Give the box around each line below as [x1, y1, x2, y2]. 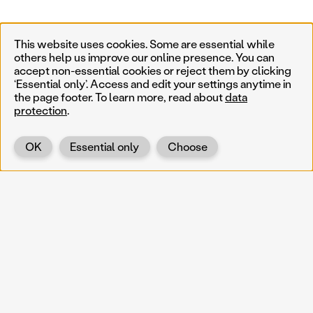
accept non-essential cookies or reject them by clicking [14, 62, 291, 78]
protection [14, 102, 67, 117]
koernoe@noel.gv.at [14, 272, 122, 288]
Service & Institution [161, 272, 276, 288]
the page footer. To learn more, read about [14, 89, 225, 104]
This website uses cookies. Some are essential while [14, 36, 275, 51]
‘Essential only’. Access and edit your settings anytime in [14, 75, 291, 91]
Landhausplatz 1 [14, 288, 99, 304]
